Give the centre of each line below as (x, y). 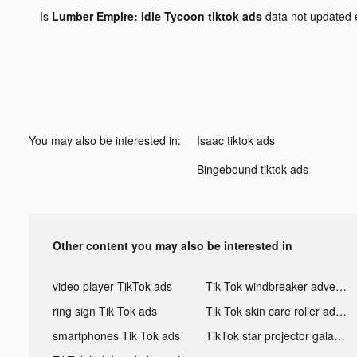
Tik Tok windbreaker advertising (341, 286)
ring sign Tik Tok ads (105, 310)
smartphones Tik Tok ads (116, 335)
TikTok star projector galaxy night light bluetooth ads (339, 335)
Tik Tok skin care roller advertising (341, 310)
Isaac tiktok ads (236, 140)
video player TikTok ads (112, 286)
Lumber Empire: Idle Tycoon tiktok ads (157, 16)
